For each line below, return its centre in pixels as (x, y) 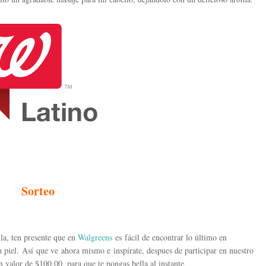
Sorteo (38, 191)
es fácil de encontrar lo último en (170, 237)
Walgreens (95, 237)
